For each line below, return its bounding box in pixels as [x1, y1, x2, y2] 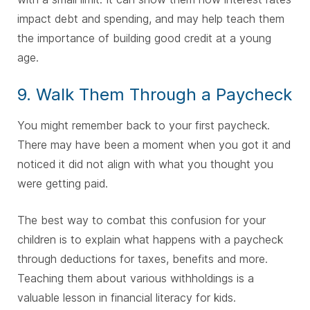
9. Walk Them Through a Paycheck [17, 84, 292, 104]
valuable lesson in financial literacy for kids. [17, 290, 236, 304]
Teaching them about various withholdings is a [17, 271, 254, 285]
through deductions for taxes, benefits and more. [17, 251, 268, 266]
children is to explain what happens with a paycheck [17, 232, 283, 246]
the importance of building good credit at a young [17, 30, 271, 45]
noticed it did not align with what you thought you [17, 156, 273, 171]
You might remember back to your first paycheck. [17, 118, 270, 132]
